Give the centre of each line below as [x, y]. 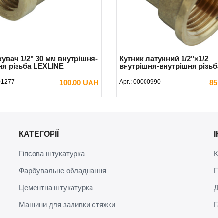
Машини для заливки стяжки [67, 205]
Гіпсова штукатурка [52, 154]
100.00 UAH [79, 82]
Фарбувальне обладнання [63, 171]
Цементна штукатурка [56, 188]
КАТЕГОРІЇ [39, 134]
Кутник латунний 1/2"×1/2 [164, 58]
